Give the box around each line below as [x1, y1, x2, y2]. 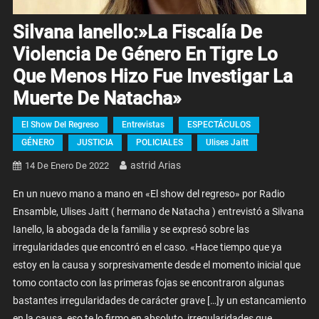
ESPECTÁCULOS [187, 119, 251, 130]
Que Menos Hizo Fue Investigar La [12, 65, 293, 87]
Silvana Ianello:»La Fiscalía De [12, 21, 262, 43]
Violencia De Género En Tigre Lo [12, 43, 278, 65]
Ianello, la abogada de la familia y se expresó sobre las [12, 223, 249, 235]
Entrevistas [121, 119, 164, 130]
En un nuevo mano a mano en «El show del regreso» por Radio [12, 187, 285, 199]
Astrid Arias [130, 159, 181, 171]
